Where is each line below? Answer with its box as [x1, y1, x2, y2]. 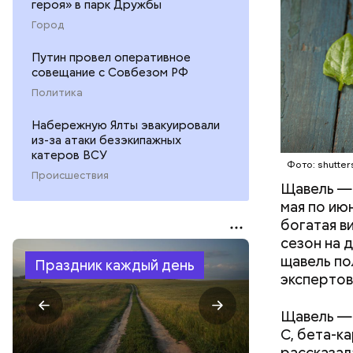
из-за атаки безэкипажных [32, 132, 181, 148]
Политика [32, 85, 83, 99]
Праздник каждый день [35, 255, 195, 274]
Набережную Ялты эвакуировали [32, 117, 220, 133]
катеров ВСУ [32, 147, 107, 163]
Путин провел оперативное [32, 49, 191, 65]
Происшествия [32, 168, 109, 182]
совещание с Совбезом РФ [32, 64, 188, 80]
